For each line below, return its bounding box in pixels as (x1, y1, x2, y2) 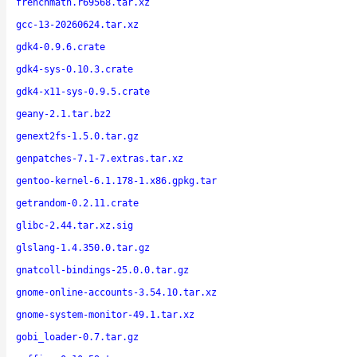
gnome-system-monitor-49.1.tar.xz (16, 308, 194, 320)
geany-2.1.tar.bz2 (16, 108, 111, 120)
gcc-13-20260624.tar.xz (16, 18, 139, 30)
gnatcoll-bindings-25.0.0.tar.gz (16, 264, 189, 276)
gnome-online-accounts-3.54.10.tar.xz (16, 286, 217, 298)
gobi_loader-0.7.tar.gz (16, 331, 139, 343)
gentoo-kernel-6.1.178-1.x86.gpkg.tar (16, 175, 217, 186)
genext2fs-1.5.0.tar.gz (16, 130, 139, 142)
